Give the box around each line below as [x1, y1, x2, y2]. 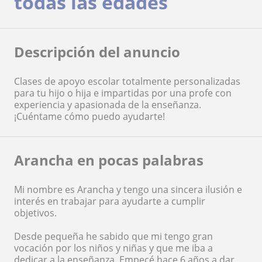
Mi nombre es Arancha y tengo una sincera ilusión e [14, 182, 242, 196]
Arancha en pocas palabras [14, 150, 204, 170]
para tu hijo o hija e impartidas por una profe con [14, 86, 232, 99]
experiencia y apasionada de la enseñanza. [14, 98, 201, 111]
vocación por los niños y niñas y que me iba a [14, 241, 213, 254]
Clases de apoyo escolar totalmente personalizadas [14, 74, 240, 88]
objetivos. [14, 206, 57, 219]
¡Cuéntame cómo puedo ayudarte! [14, 109, 165, 123]
